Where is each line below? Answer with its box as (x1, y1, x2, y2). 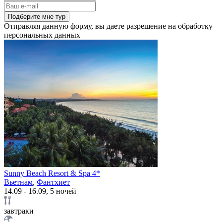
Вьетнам (4, 177, 33, 186)
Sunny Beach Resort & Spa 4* (4, 168, 100, 177)
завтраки (4, 206, 34, 215)
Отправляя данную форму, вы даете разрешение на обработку (4, 21, 213, 30)
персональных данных (4, 30, 80, 39)
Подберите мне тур (8, 12, 65, 20)
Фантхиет (37, 177, 70, 186)
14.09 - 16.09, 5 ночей (4, 186, 76, 195)
